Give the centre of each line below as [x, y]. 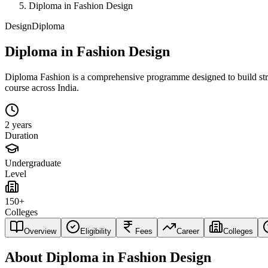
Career [188, 231]
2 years [18, 124]
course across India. [42, 87]
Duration [22, 135]
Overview [40, 231]
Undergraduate [33, 163]
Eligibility [96, 231]
